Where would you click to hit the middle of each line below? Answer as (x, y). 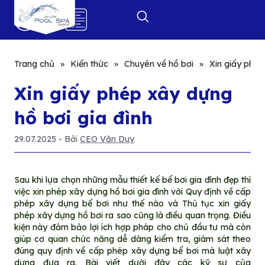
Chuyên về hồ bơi (159, 64)
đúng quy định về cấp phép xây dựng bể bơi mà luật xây (132, 251)
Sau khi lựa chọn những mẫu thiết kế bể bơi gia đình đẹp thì (132, 180)
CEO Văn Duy (107, 139)
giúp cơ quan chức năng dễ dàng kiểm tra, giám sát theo (132, 239)
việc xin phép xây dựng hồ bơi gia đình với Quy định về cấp (132, 191)
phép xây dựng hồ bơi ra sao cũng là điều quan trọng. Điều (132, 215)
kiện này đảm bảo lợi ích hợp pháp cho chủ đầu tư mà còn (132, 227)
